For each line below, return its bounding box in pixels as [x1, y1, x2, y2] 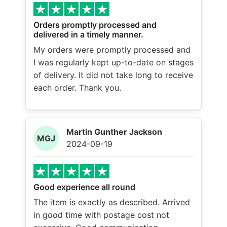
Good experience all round [33, 181, 135, 192]
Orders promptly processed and [33, 20, 157, 30]
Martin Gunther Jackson [66, 126, 162, 137]
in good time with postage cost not [33, 209, 169, 220]
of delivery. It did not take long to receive [33, 70, 193, 81]
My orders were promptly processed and [33, 45, 191, 55]
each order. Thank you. [33, 83, 121, 93]
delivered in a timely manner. [33, 29, 143, 40]
